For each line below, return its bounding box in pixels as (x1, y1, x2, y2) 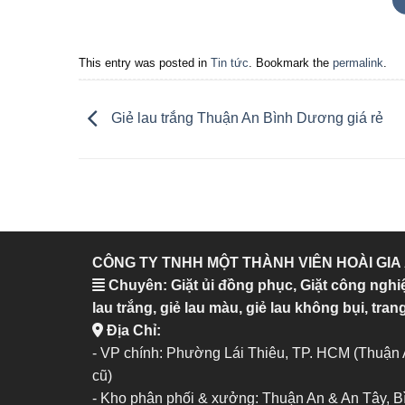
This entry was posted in (79, 55, 211, 70)
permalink (333, 55, 383, 70)
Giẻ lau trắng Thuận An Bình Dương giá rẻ (108, 110, 383, 127)
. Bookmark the (249, 55, 333, 70)
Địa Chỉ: (103, 322, 161, 338)
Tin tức (211, 55, 249, 70)
